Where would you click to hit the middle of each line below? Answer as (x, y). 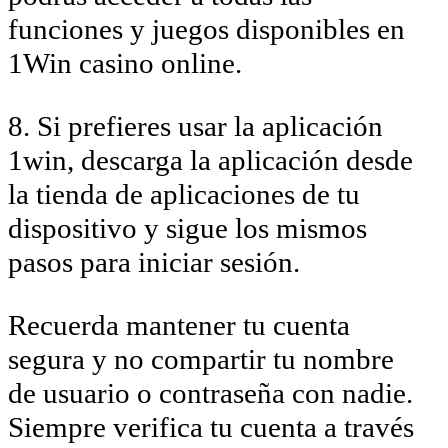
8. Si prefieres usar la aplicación (195, 125)
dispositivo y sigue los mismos (187, 227)
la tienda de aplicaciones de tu (184, 193)
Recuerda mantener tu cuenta (179, 324)
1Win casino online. (125, 62)
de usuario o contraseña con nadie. (210, 392)
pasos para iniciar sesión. (154, 261)
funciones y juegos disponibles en (206, 28)
